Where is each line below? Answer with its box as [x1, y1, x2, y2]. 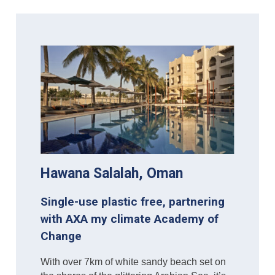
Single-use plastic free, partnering [41, 195, 225, 209]
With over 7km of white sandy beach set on [41, 257, 227, 268]
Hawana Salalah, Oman [41, 165, 184, 182]
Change [41, 229, 82, 244]
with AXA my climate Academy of [41, 212, 219, 227]
